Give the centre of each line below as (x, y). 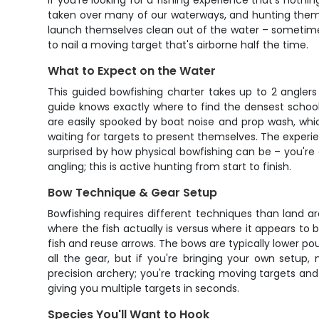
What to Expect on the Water (132, 71)
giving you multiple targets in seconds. (144, 288)
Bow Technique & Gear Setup (133, 193)
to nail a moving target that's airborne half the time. (178, 45)
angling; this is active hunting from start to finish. (170, 167)
